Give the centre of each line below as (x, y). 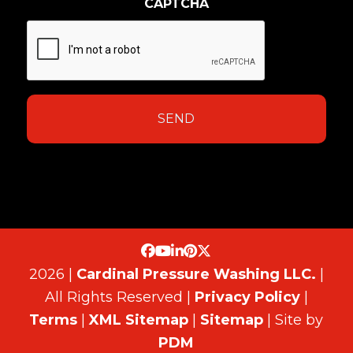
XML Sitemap (139, 320)
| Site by (294, 320)
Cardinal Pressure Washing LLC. (196, 274)
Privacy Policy (247, 297)
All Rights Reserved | (119, 297)
